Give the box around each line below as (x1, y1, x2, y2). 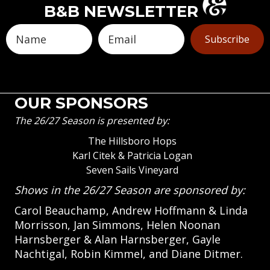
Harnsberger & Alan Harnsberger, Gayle (14, 232, 221, 247)
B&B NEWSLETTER (43, 2, 202, 22)
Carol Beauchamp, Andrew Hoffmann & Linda (14, 203, 248, 218)
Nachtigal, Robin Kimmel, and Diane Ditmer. (14, 246, 243, 262)
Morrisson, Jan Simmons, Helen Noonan (14, 218, 220, 233)
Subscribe (204, 33, 250, 46)
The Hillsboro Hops (87, 134, 177, 148)
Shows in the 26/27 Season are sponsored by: (14, 183, 245, 198)
